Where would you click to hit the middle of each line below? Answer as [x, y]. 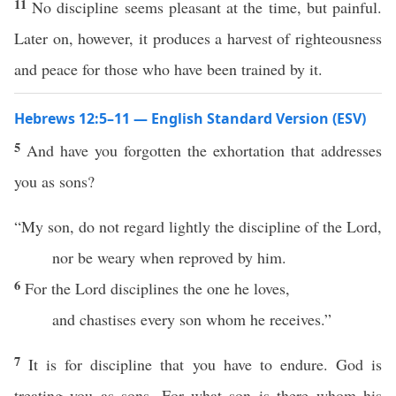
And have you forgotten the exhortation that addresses [204, 150]
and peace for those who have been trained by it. [168, 69]
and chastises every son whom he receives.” [191, 319]
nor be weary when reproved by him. [169, 257]
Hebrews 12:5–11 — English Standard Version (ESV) [190, 118]
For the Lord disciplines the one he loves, [157, 288]
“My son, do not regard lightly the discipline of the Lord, [198, 226]
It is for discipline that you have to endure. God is [206, 364]
